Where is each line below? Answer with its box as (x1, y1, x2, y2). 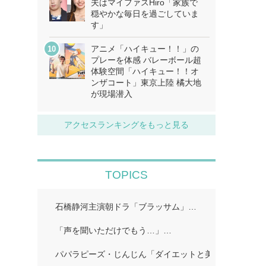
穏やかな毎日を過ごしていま (90, 9, 199, 18)
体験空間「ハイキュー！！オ (90, 66, 199, 76)
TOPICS (104, 169, 148, 181)
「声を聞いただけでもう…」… (55, 226, 172, 235)
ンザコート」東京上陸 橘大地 (90, 78, 201, 87)
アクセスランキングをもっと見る (64, 120, 189, 129)
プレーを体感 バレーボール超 (90, 55, 201, 65)
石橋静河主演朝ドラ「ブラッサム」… (55, 202, 197, 211)
